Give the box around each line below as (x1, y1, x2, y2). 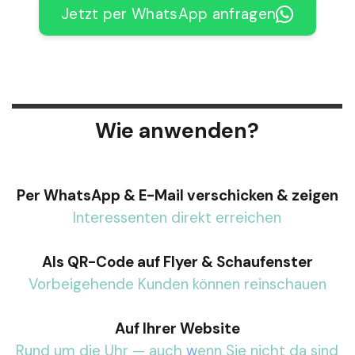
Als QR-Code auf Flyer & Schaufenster (41, 252, 313, 272)
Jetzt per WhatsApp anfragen (61, 4, 277, 24)
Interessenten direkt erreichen (73, 208, 282, 227)
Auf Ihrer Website (114, 319, 240, 338)
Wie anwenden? (95, 117, 260, 144)
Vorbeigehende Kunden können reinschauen (28, 274, 326, 294)
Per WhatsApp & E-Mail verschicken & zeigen (16, 185, 338, 205)
